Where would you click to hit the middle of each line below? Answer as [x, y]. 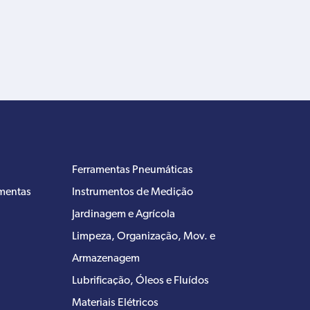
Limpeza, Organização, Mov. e [144, 236]
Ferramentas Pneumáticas [133, 170]
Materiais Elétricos [115, 303]
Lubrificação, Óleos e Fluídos [140, 281]
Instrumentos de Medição [133, 192]
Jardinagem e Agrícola [124, 214]
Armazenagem [106, 258]
